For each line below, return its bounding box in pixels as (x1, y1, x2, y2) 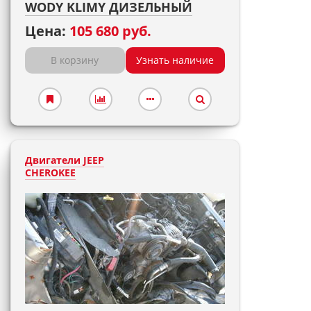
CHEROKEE (25, 166, 76, 179)
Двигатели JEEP (25, 153, 104, 167)
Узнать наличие (136, 53, 215, 67)
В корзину (51, 53, 99, 67)
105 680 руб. (69, 22, 151, 40)
